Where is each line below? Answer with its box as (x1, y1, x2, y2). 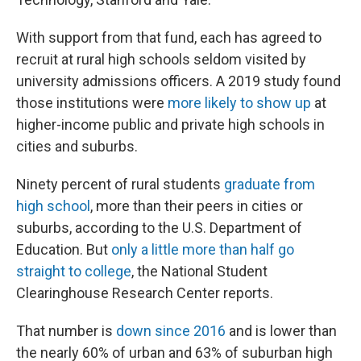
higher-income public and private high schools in (16, 115, 325, 133)
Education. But (16, 240, 111, 258)
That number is (16, 322, 116, 339)
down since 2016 (116, 322, 226, 339)
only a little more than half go (111, 240, 294, 258)
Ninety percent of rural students (16, 175, 224, 193)
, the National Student (131, 262, 268, 280)
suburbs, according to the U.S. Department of (16, 218, 302, 236)
